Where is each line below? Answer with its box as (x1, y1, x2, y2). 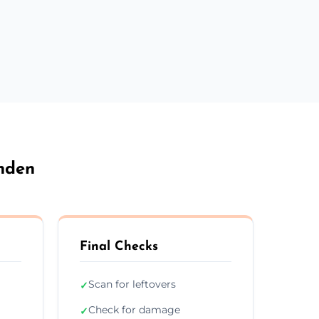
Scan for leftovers (88, 277, 176, 291)
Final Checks (80, 239, 158, 253)
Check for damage (88, 303, 180, 316)
